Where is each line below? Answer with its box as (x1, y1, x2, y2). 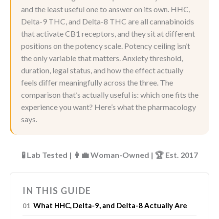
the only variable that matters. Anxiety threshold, (21, 53, 183, 63)
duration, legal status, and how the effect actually (21, 65, 183, 75)
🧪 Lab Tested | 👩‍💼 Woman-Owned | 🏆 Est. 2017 (21, 150, 198, 159)
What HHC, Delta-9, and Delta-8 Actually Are (33, 201, 187, 210)
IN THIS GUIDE (22, 185, 91, 197)
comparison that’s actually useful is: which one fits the (21, 89, 198, 99)
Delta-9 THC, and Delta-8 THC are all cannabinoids (21, 16, 194, 26)
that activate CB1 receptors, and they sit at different (21, 28, 195, 38)
